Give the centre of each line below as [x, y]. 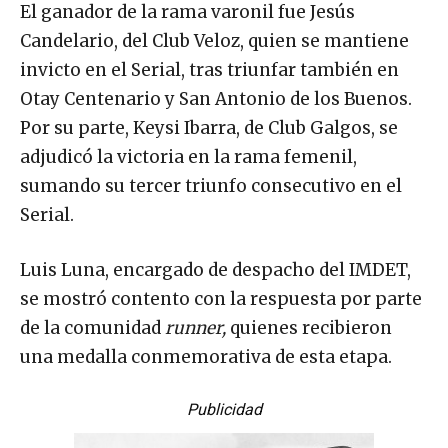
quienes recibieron [309, 328]
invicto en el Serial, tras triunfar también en [209, 70]
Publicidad [224, 410]
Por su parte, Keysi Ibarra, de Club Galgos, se [209, 128]
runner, [195, 328]
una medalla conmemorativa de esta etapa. [206, 357]
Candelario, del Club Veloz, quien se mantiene [214, 41]
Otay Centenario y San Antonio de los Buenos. [216, 99]
